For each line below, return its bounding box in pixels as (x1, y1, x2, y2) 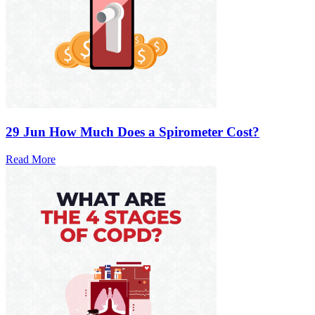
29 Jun (6, 124, 46, 139)
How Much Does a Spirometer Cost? (49, 124, 259, 139)
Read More (6, 153, 56, 165)
